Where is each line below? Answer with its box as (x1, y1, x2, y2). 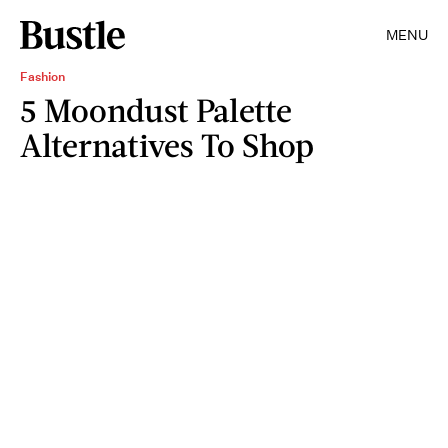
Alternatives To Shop (20, 125, 314, 164)
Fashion (20, 68, 65, 85)
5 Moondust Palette (20, 90, 292, 129)
